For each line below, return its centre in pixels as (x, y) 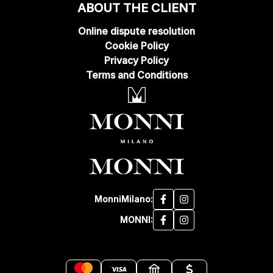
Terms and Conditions (136, 75)
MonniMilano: (124, 199)
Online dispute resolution (136, 31)
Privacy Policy (136, 60)
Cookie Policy (136, 46)
